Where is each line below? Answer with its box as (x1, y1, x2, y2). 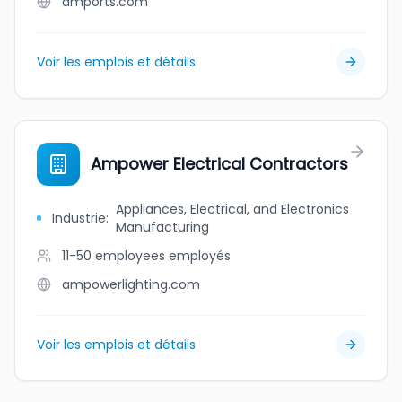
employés (169, 247, 231, 265)
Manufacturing (115, 218, 209, 236)
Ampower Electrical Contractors (91, 153, 348, 175)
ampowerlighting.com (62, 275, 200, 293)
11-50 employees (62, 247, 165, 265)
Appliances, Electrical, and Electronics (115, 200, 349, 218)
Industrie (51, 209, 106, 227)
